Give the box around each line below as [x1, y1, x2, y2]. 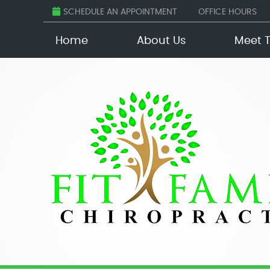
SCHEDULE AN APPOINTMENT [63, 8, 177, 16]
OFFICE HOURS [198, 8, 257, 16]
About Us [136, 36, 186, 46]
